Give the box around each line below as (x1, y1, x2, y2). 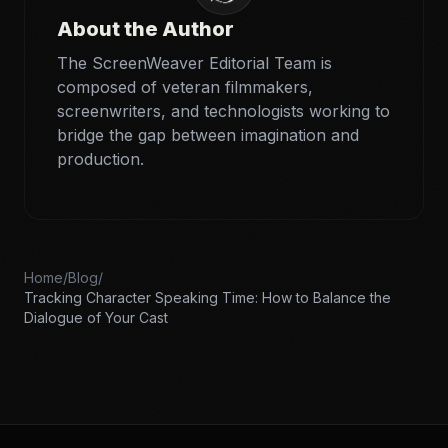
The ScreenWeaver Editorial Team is (57, 52, 332, 73)
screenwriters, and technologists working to (57, 100, 390, 121)
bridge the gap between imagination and (57, 124, 359, 145)
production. (57, 148, 144, 169)
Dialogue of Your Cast (24, 308, 168, 326)
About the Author (57, 16, 234, 41)
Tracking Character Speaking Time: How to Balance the (24, 288, 391, 306)
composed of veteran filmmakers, (57, 76, 313, 97)
